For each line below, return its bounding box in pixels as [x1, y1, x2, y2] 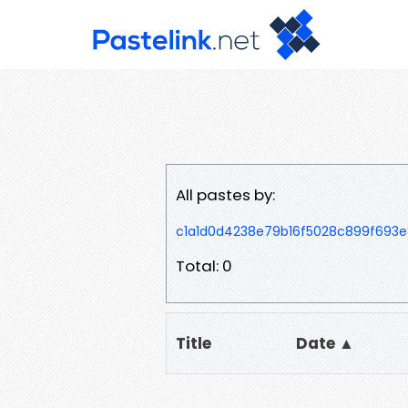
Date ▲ [296, 331, 354, 354]
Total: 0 [176, 254, 232, 277]
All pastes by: [176, 184, 275, 206]
